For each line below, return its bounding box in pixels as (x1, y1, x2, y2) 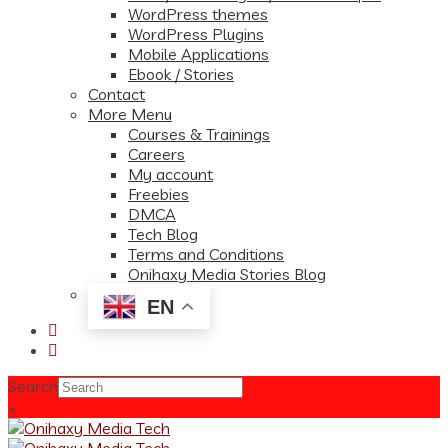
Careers (128, 144, 185, 164)
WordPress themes (128, 4, 268, 24)
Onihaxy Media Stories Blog (128, 264, 326, 284)
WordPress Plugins (128, 24, 264, 44)
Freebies (128, 184, 189, 204)
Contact (88, 84, 145, 104)
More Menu (88, 104, 172, 124)
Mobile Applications (128, 44, 269, 64)
